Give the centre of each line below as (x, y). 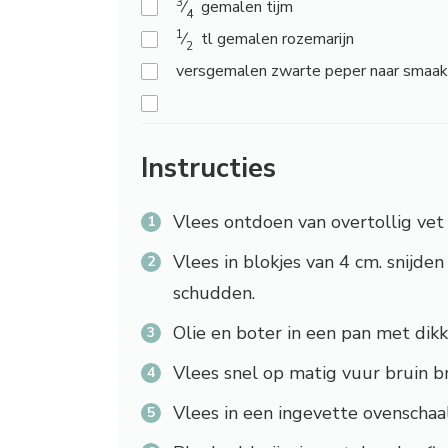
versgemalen (221, 71)
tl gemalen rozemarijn (277, 39)
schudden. (214, 293)
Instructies (208, 169)
